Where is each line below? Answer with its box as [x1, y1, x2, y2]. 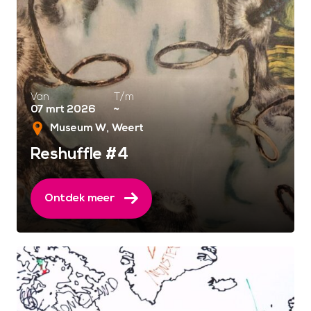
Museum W [50, 121, 106, 135]
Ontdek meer [44, 190, 115, 205]
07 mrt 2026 [31, 103, 96, 116]
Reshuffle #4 [31, 144, 128, 164]
